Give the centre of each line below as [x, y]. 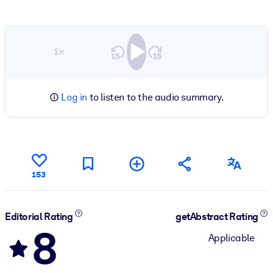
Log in [74, 97]
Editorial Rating [40, 217]
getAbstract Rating [218, 217]
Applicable [231, 238]
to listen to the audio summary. [156, 97]
